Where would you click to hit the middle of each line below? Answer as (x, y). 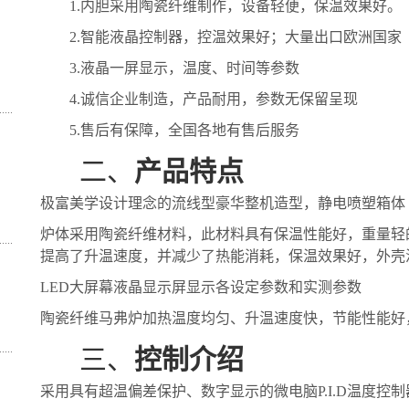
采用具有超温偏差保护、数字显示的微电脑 (179, 391)
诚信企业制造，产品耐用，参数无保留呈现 (219, 99)
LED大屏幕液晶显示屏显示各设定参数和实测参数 (201, 287)
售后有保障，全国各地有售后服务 (190, 130)
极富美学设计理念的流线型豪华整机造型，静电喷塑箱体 (223, 203)
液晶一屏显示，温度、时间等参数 (190, 68)
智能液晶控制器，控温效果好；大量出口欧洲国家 (241, 37)
